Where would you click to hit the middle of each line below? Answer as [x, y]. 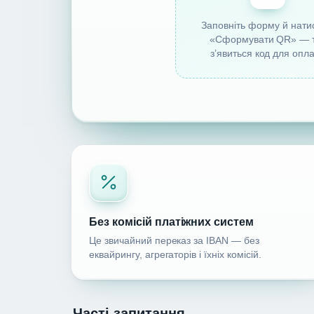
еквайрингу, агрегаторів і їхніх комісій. [175, 255]
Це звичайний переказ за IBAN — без [174, 241]
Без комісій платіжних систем [172, 222]
